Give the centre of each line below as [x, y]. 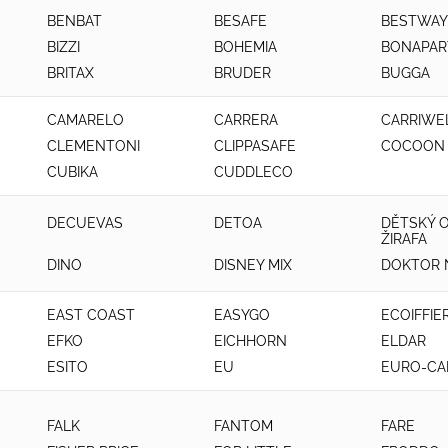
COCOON [412, 146]
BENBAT [74, 21]
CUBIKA [72, 172]
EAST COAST [91, 315]
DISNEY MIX [252, 264]
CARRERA [245, 120]
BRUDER [242, 73]
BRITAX [70, 73]
